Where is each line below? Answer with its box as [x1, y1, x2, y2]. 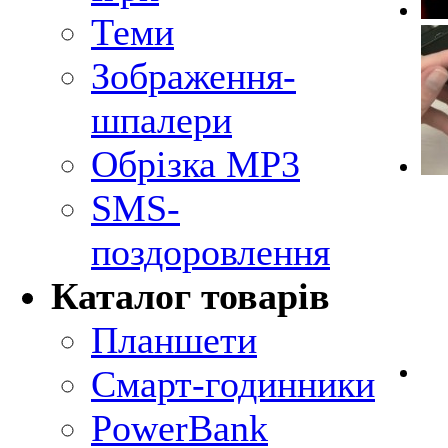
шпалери [91, 99, 232, 141]
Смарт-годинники [91, 363, 375, 405]
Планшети [91, 319, 257, 361]
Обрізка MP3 [91, 143, 300, 185]
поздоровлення [91, 231, 330, 273]
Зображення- [91, 55, 296, 97]
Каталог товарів [51, 275, 330, 317]
